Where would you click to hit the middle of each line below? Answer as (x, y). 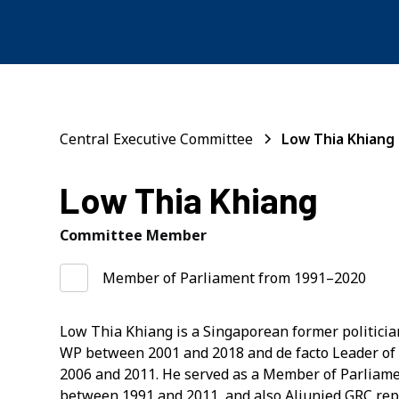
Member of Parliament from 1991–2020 (235, 277)
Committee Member (134, 235)
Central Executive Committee (157, 139)
